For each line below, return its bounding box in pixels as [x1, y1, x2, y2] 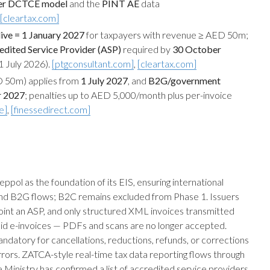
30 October [172, 43, 221, 55]
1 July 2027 [81, 75, 128, 86]
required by [121, 43, 172, 55]
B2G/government [148, 75, 221, 86]
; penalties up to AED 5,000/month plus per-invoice [25, 89, 232, 101]
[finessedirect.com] [11, 104, 90, 115]
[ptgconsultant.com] [52, 58, 134, 69]
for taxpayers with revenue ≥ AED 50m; [84, 29, 248, 40]
